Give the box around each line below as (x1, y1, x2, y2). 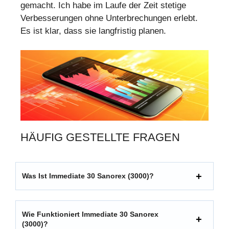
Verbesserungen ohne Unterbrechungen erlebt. (20, 13, 198, 23)
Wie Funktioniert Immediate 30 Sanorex (22, 210, 158, 219)
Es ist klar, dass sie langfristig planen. (20, 26, 166, 36)
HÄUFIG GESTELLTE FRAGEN (20, 131, 180, 144)
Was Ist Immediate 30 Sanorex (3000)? (22, 172, 154, 180)
